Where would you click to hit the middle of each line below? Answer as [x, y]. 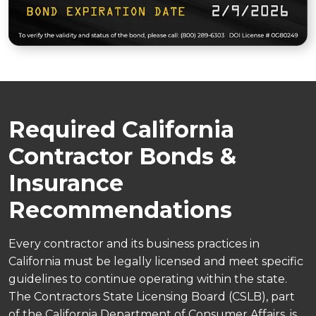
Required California [121, 129]
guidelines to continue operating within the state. [148, 279]
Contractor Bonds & [122, 156]
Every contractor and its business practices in [134, 243]
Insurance [66, 183]
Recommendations [120, 209]
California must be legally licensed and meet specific [156, 261]
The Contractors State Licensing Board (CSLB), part [152, 296]
